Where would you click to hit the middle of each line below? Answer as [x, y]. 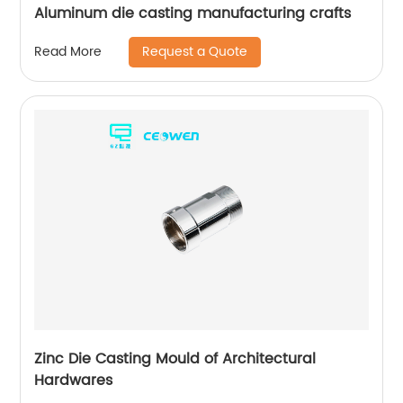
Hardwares [74, 380]
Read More [68, 52]
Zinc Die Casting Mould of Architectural [175, 358]
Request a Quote [195, 51]
